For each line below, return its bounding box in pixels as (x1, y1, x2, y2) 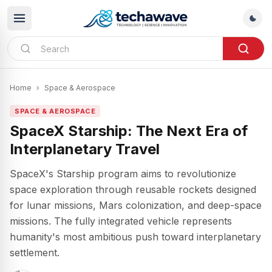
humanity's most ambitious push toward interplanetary (10, 231, 261, 243)
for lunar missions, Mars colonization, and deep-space (10, 199, 262, 211)
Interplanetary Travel (10, 140, 160, 158)
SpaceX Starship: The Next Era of (10, 122, 248, 140)
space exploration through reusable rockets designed (10, 183, 256, 195)
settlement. (10, 246, 59, 259)
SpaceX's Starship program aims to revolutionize (10, 168, 236, 180)
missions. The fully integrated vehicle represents (10, 215, 232, 227)
